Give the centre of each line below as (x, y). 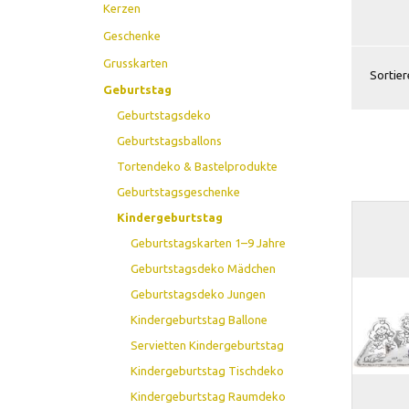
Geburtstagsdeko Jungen (199, 294)
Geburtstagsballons (170, 140)
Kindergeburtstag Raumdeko (209, 396)
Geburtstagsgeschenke (179, 191)
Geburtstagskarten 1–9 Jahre (209, 242)
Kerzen (122, 9)
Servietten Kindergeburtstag (208, 345)
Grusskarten (136, 63)
